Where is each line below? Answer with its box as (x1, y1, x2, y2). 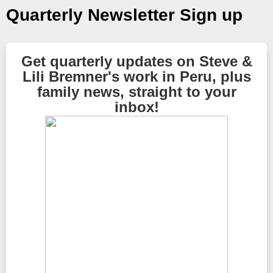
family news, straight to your (37, 83, 236, 100)
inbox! (114, 99, 159, 115)
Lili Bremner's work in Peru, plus (22, 68, 251, 85)
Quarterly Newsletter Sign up (6, 5, 243, 24)
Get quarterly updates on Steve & (21, 53, 252, 69)
